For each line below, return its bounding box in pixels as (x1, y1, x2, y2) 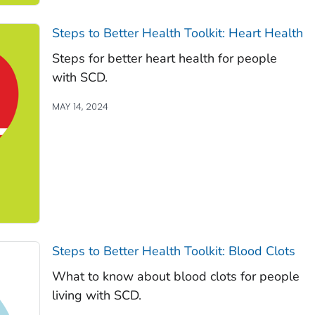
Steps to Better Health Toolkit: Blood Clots (51, 243, 295, 259)
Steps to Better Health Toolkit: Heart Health (51, 24, 303, 41)
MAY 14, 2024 (51, 99, 108, 113)
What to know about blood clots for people (51, 268, 300, 285)
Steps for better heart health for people (51, 49, 277, 67)
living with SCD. (51, 287, 141, 304)
